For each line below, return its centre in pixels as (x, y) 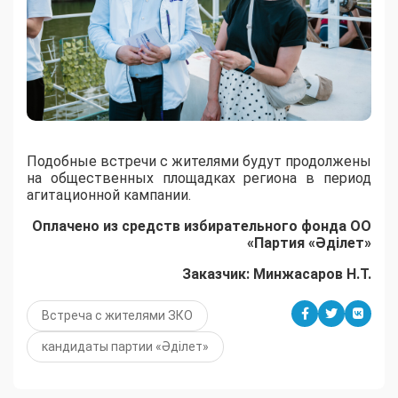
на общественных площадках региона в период (199, 179)
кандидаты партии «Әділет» (125, 347)
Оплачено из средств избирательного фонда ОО (202, 227)
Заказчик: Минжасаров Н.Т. (277, 275)
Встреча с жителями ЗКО (117, 316)
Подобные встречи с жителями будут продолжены (199, 162)
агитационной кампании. (109, 195)
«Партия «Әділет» (309, 243)
